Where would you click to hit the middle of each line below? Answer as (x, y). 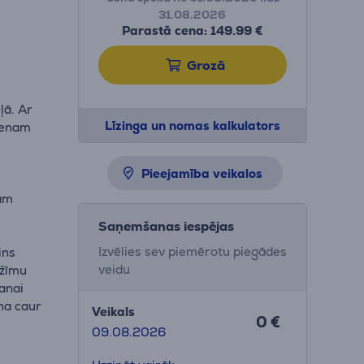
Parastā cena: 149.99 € (192, 30)
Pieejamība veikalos (201, 173)
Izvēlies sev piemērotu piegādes (192, 251)
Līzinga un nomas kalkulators (192, 126)
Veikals (113, 312)
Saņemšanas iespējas (166, 226)
